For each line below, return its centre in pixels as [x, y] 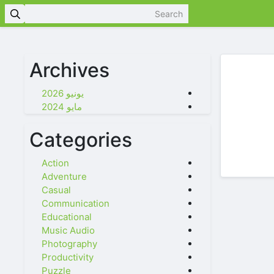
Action [55, 163]
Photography [69, 244]
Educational [67, 217]
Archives [69, 70]
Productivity [68, 257]
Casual [56, 190]
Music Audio [68, 230]
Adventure [64, 176]
